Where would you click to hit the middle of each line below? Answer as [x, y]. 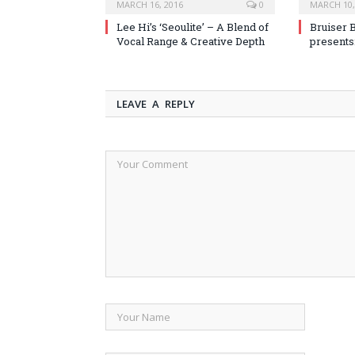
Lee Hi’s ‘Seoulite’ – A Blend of [193, 27]
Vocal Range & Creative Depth [191, 42]
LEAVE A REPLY [156, 104]
